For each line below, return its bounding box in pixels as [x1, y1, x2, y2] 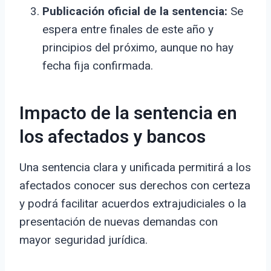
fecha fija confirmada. [42, 59, 153, 73]
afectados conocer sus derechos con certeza [19, 178, 250, 193]
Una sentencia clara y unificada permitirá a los [19, 160, 251, 175]
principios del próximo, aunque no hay [42, 41, 233, 55]
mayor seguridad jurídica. [19, 233, 148, 247]
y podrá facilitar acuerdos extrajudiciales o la [19, 197, 246, 211]
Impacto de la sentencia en [19, 100, 237, 128]
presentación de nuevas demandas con [19, 215, 218, 229]
